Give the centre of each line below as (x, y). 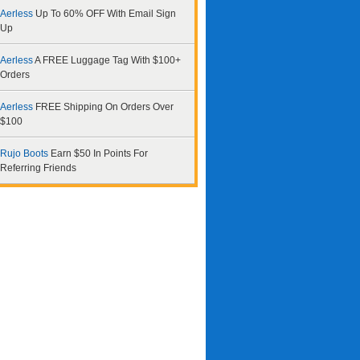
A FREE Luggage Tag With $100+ (108, 60)
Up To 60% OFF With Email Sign (106, 14)
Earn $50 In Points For (99, 153)
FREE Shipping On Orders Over (104, 107)
